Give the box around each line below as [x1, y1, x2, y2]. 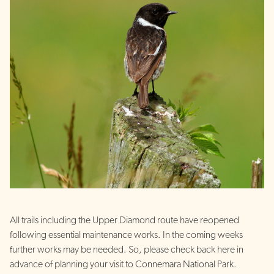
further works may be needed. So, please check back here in [10, 245, 243, 254]
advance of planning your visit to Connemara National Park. [10, 259, 237, 269]
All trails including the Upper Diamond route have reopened [10, 215, 239, 225]
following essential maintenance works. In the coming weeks [10, 230, 243, 240]
